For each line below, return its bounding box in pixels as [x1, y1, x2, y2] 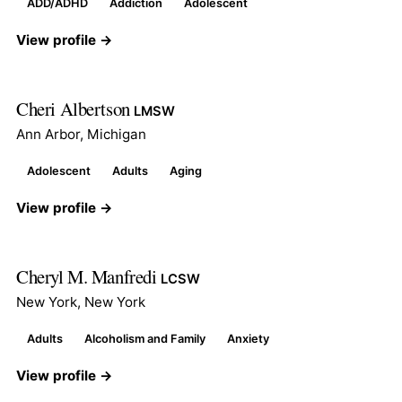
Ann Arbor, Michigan [16, 125, 146, 143]
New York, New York [16, 293, 145, 310]
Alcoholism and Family [84, 331, 205, 345]
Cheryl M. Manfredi [16, 263, 162, 289]
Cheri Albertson [16, 95, 135, 121]
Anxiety [227, 331, 269, 345]
